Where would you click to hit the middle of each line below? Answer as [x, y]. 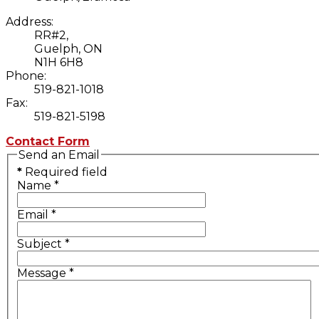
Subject [40, 244]
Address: [30, 21]
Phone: [26, 75]
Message [42, 273]
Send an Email [59, 155]
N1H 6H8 [59, 62]
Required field [65, 172]
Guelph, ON [68, 48]
